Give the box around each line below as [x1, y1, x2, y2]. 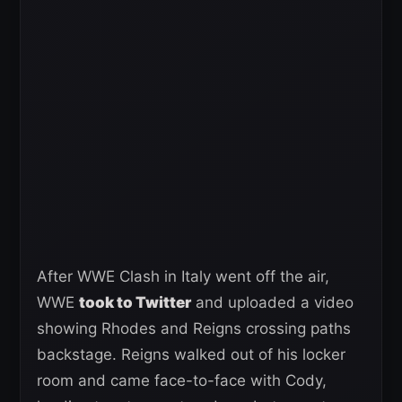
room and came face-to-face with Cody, [37, 371, 327, 389]
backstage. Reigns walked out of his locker [37, 345, 345, 363]
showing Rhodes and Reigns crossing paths [37, 319, 351, 337]
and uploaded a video [191, 293, 354, 311]
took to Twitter [79, 293, 191, 311]
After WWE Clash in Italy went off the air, [37, 267, 329, 285]
